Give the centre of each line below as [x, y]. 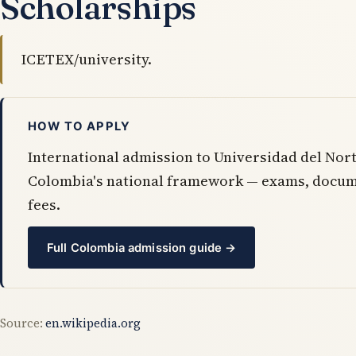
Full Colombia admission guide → [141, 248]
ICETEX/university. [87, 60]
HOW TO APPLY [79, 127]
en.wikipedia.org [93, 323]
